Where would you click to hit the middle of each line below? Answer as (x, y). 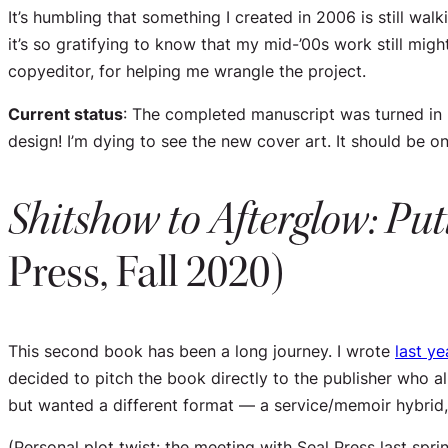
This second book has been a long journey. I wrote (201, 350)
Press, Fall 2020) (146, 272)
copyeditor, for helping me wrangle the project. (187, 70)
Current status (65, 113)
